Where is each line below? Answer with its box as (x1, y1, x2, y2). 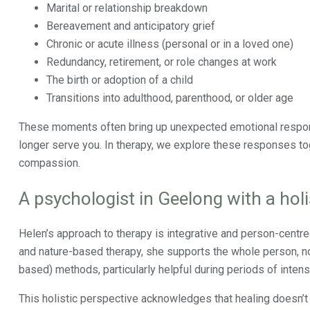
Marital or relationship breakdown (46, 1, 208, 15)
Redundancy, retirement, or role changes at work (46, 55, 277, 69)
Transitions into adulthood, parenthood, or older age (46, 91, 293, 104)
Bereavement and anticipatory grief (46, 19, 215, 33)
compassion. (19, 156, 80, 170)
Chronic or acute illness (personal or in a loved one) (46, 37, 293, 51)
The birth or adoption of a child (46, 73, 193, 86)
